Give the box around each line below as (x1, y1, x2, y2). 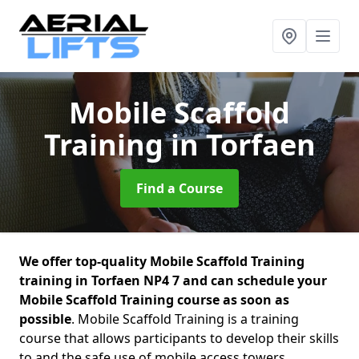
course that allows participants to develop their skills (19, 329, 339, 347)
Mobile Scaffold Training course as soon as (19, 291, 289, 309)
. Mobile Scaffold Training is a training (71, 310, 299, 328)
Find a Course (136, 179, 223, 197)
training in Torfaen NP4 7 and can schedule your (19, 272, 327, 289)
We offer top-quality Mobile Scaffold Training (19, 252, 305, 270)
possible (19, 310, 71, 328)
